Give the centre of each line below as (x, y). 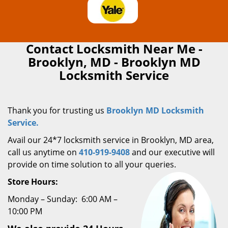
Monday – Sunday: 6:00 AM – (63, 199)
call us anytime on (43, 152)
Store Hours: (33, 182)
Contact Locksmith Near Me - (114, 49)
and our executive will (172, 152)
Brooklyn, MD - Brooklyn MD (114, 62)
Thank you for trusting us (57, 110)
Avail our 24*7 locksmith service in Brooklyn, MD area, (111, 140)
